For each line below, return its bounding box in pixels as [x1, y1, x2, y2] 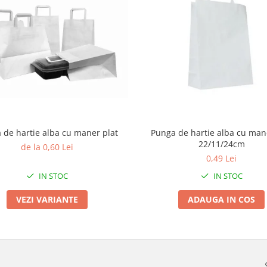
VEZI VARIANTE [15, 193, 78, 205]
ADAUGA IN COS [188, 194, 255, 205]
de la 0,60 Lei [20, 141, 73, 153]
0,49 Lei [206, 153, 237, 164]
